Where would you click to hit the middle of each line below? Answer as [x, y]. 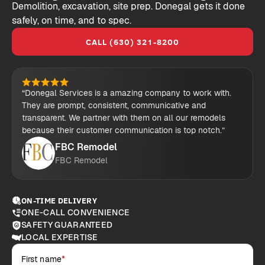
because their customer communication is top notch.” [123, 130]
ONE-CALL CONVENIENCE [76, 213]
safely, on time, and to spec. [72, 21]
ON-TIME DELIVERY [59, 201]
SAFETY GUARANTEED [67, 225]
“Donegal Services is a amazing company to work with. [127, 93]
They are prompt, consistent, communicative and [114, 106]
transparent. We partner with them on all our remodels [124, 118]
